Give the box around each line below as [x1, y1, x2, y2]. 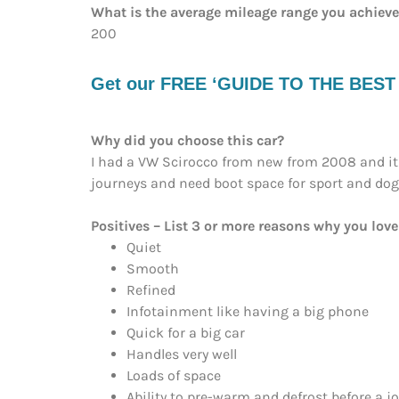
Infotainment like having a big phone [126, 302, 369, 320]
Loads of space [126, 366, 221, 384]
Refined [126, 281, 175, 298]
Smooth [126, 259, 179, 277]
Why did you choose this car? [91, 131, 284, 149]
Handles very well [126, 345, 237, 362]
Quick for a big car [126, 323, 245, 341]
